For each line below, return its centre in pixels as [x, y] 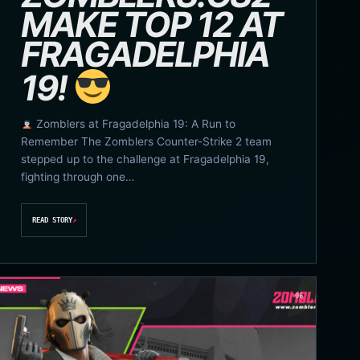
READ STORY [52, 221]
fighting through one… [77, 176]
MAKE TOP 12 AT [151, 25]
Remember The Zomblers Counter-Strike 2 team [146, 141]
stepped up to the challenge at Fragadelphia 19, [145, 159]
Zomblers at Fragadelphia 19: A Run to [135, 123]
